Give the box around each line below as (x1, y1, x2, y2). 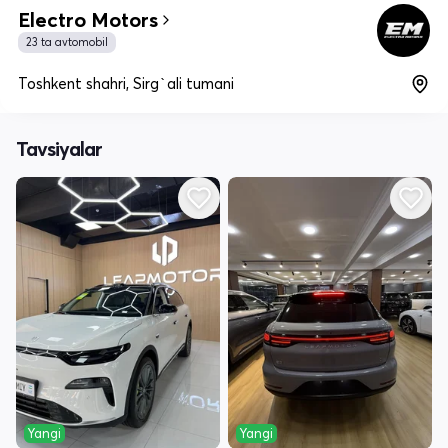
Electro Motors (18, 7, 158, 33)
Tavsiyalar (16, 136, 102, 162)
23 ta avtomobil (26, 35, 108, 50)
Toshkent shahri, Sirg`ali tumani (18, 74, 234, 94)
